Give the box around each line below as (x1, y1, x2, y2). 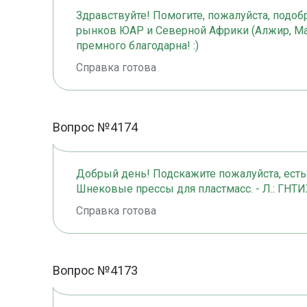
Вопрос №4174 (53, 120, 138, 135)
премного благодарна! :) (76, 39, 199, 53)
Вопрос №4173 (53, 263, 138, 278)
